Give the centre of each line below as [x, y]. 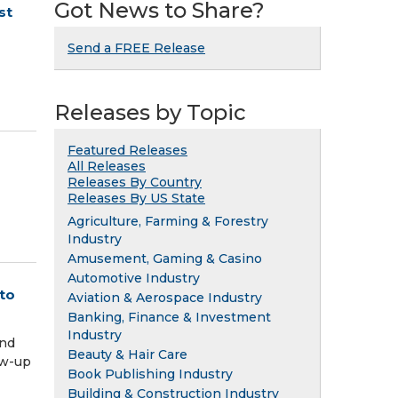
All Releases [107, 166]
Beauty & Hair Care [127, 354]
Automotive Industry [134, 278]
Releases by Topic [150, 112]
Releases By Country [135, 182]
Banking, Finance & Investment [169, 317]
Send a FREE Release [136, 48]
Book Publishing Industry [150, 374]
